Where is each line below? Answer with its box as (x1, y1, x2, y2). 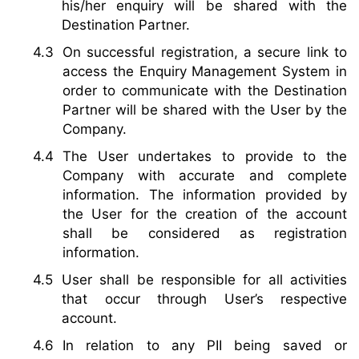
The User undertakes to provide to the (63, 147, 347, 164)
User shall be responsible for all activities (62, 271, 347, 288)
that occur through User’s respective (62, 290, 347, 307)
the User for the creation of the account (63, 205, 347, 222)
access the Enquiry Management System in (63, 63, 347, 79)
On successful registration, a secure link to (63, 43, 347, 60)
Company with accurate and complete (63, 167, 347, 184)
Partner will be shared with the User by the (63, 101, 347, 118)
